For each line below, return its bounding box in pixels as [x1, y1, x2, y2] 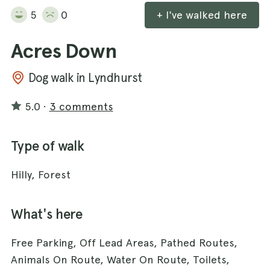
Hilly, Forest [11, 168, 71, 181]
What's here [11, 206, 83, 222]
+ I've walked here [157, 8, 247, 21]
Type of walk [11, 137, 84, 154]
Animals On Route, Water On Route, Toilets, [11, 253, 230, 266]
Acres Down [11, 38, 117, 63]
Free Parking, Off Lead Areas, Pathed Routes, [11, 236, 237, 249]
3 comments [49, 99, 113, 113]
